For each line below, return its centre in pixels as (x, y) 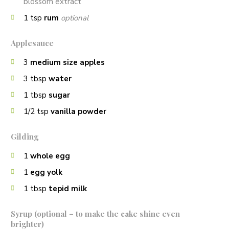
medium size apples (67, 62)
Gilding (25, 136)
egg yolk (46, 172)
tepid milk (68, 189)
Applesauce (32, 43)
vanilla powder (78, 111)
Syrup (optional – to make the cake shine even (95, 214)
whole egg (50, 156)
